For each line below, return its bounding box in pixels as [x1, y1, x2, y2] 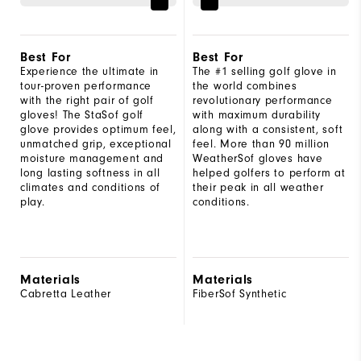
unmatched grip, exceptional [20, 136, 172, 151]
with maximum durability [193, 107, 322, 122]
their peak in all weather [193, 180, 324, 194]
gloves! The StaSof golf [20, 107, 144, 122]
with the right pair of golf [20, 93, 154, 107]
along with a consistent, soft [193, 122, 343, 136]
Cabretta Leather [20, 286, 112, 301]
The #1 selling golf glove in [193, 64, 337, 78]
